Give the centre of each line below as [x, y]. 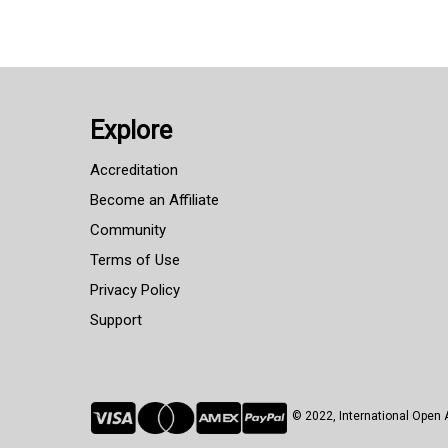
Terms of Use [134, 260]
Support [115, 320]
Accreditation [133, 170]
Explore [130, 130]
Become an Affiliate [154, 200]
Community [127, 230]
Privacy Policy [134, 290]
